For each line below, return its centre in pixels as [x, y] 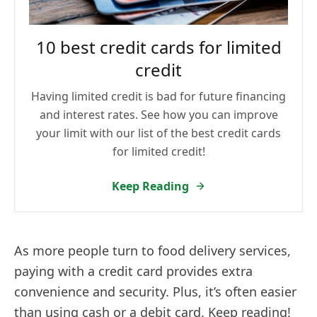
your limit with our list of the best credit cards [158, 133]
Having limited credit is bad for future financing [158, 96]
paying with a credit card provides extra [133, 271]
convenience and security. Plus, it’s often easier [155, 291]
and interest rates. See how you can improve [158, 114]
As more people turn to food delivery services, [152, 250]
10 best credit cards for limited [158, 47]
